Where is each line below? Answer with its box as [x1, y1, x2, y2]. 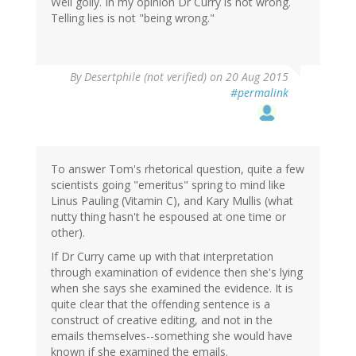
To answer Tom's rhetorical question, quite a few [51, 161, 304, 177]
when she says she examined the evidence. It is [51, 281, 293, 296]
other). [51, 225, 85, 241]
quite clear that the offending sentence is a [51, 296, 270, 312]
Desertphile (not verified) [84, 69, 207, 85]
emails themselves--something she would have [51, 328, 292, 344]
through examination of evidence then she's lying [51, 265, 303, 281]
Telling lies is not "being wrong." [51, 10, 215, 26]
